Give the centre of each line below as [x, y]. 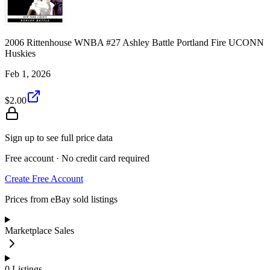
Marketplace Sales [39, 230]
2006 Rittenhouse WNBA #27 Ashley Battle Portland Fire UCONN [134, 42]
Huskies [20, 53]
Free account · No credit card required [77, 158]
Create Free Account [44, 178]
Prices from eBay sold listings [61, 199]
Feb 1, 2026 [28, 74]
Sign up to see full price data [59, 137]
